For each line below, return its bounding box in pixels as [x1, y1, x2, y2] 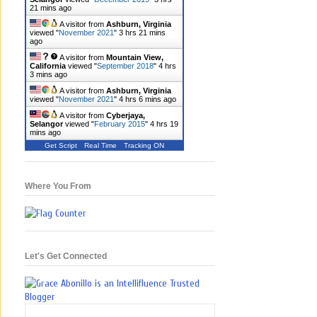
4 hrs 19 [150, 120, 178, 129]
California [30, 62, 66, 71]
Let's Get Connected [25, 250, 107, 261]
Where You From [25, 181, 91, 192]
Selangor [30, 120, 63, 129]
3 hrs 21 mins [119, 28, 166, 38]
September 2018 [97, 62, 154, 71]
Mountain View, [106, 53, 163, 62]
